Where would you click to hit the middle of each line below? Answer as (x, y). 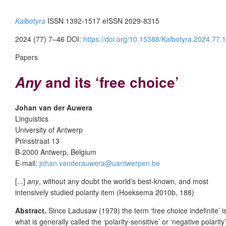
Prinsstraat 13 (37, 140)
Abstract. (32, 210)
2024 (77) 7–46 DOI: (49, 39)
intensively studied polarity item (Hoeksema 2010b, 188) (105, 192)
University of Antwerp (49, 129)
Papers (26, 57)
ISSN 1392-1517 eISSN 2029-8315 (102, 21)
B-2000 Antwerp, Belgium (56, 152)
